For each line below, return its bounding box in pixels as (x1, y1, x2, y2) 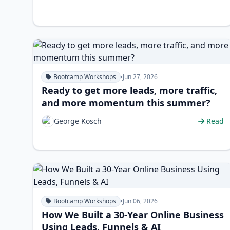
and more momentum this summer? (42, 97, 210, 109)
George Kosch (54, 116, 102, 126)
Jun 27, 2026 (123, 72, 158, 81)
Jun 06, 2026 (123, 197, 158, 205)
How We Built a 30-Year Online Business (42, 208, 224, 221)
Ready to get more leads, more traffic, (42, 84, 217, 97)
